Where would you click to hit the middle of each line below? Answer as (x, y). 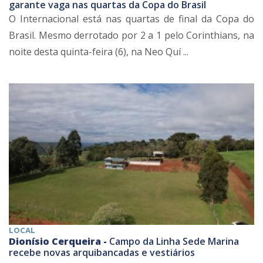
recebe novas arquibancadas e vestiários (102, 253)
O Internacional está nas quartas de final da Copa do (131, 19)
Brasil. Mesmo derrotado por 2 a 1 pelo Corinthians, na (131, 36)
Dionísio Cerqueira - (59, 242)
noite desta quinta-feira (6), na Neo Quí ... (99, 52)
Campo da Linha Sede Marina (174, 242)
